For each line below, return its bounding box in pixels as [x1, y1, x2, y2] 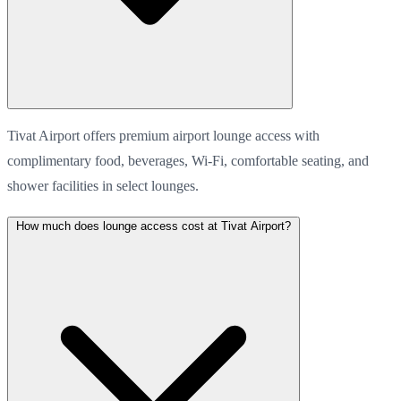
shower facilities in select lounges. [7, 177, 199, 193]
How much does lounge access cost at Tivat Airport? [16, 218, 291, 233]
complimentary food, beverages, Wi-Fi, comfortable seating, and [7, 152, 369, 168]
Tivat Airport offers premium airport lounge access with [7, 127, 320, 143]
